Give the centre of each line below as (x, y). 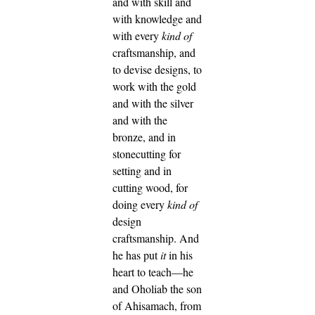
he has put (136, 255)
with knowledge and (157, 19)
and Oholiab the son (157, 289)
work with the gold (154, 86)
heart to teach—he (153, 272)
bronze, (130, 137)
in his (179, 255)
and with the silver (153, 103)
